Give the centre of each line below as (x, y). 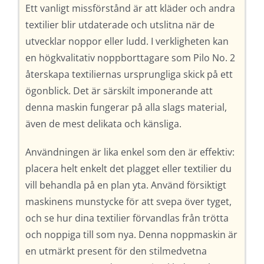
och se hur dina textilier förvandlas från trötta (127, 218)
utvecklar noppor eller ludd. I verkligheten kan (127, 41)
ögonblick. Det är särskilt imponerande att (119, 90)
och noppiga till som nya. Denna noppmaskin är (131, 234)
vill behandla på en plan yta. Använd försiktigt (126, 185)
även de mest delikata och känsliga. (103, 123)
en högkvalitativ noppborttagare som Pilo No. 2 (130, 57)
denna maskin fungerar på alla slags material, (126, 107)
